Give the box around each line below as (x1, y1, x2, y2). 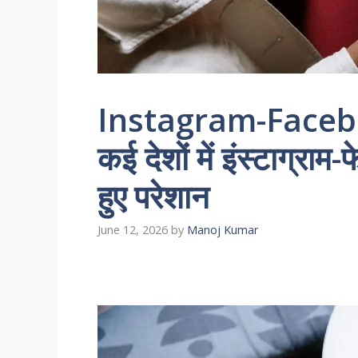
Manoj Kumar (187, 222, 259, 238)
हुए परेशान (97, 174, 209, 218)
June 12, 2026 (97, 222, 168, 238)
